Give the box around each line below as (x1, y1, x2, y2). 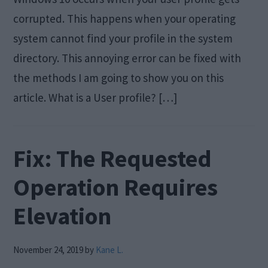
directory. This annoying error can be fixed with (13, 50, 242, 65)
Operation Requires (13, 172, 218, 202)
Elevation (13, 200, 112, 231)
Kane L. (96, 243, 124, 255)
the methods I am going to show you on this (13, 70, 224, 85)
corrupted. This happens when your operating (13, 11, 236, 26)
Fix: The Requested (13, 143, 212, 173)
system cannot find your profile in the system (13, 31, 233, 45)
